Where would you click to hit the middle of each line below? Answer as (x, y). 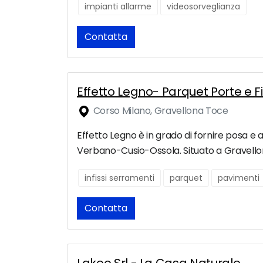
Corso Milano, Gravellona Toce (160, 111)
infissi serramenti (119, 178)
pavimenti (239, 178)
